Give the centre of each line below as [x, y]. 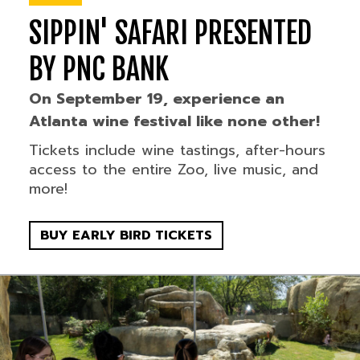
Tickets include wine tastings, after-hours [177, 151]
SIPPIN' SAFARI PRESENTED [170, 34]
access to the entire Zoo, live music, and [173, 170]
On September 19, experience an [156, 99]
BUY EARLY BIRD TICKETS [126, 236]
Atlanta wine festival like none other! [174, 122]
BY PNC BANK [98, 70]
